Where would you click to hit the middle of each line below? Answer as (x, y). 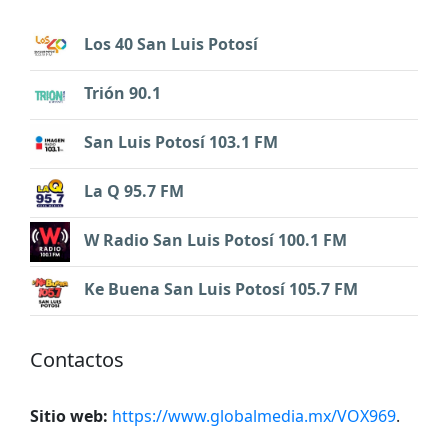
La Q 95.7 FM (134, 190)
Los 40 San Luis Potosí (171, 43)
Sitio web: (69, 415)
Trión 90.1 (122, 92)
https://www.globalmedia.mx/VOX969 (254, 415)
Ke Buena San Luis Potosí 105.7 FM (221, 288)
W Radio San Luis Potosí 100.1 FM (215, 239)
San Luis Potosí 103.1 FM (181, 141)
